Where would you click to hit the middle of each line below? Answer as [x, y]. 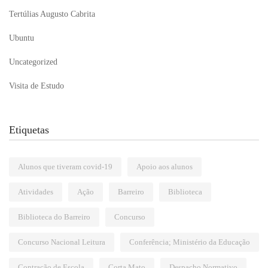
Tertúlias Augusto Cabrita [52, 14]
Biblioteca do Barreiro [54, 217]
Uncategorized [33, 62]
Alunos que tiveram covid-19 [65, 167]
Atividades [36, 192]
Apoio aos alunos [165, 167]
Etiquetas [29, 130]
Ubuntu [22, 38]
